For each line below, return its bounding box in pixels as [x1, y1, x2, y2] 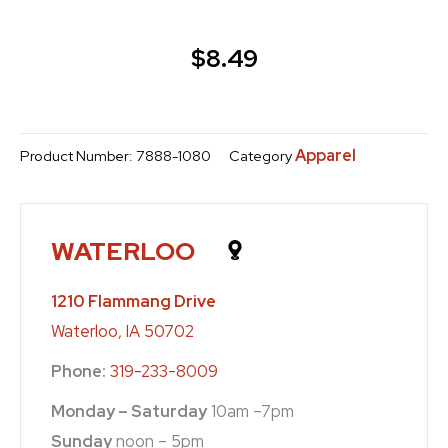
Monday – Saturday [51, 400, 207, 423]
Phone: [51, 360, 106, 383]
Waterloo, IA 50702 [51, 320, 194, 343]
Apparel [295, 145, 356, 167]
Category [229, 146, 292, 166]
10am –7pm [207, 400, 294, 423]
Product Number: [20, 146, 136, 166]
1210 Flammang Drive [51, 290, 216, 313]
